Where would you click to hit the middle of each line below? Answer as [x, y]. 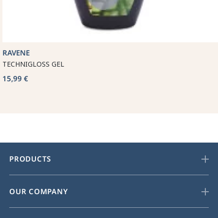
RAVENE [16, 53]
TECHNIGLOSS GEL [33, 64]
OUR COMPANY [39, 191]
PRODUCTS [30, 159]
